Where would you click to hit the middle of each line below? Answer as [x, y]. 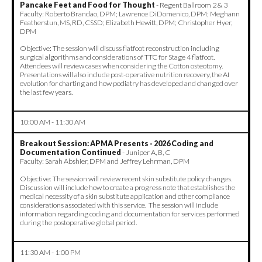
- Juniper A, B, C [146, 152]
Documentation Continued [71, 152]
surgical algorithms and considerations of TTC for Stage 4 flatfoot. [117, 57]
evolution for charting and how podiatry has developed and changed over [129, 83]
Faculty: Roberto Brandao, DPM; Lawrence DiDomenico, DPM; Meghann [130, 13]
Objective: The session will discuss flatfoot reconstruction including [120, 48]
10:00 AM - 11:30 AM [53, 122]
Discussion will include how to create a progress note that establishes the [127, 187]
